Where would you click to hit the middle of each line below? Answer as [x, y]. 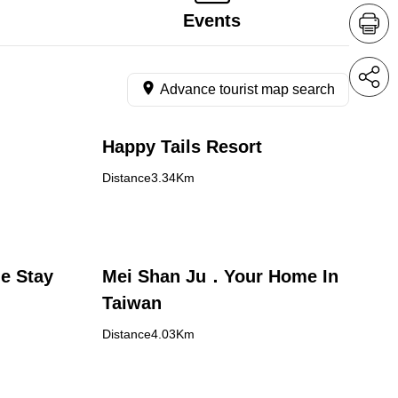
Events [212, 20]
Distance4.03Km [148, 334]
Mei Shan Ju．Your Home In [220, 276]
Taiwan [131, 303]
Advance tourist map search [247, 89]
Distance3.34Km [148, 178]
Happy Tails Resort [182, 147]
